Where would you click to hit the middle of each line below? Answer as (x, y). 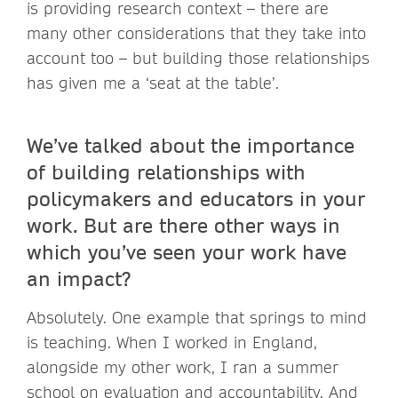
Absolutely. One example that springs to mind (197, 317)
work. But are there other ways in (183, 224)
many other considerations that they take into (196, 33)
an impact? (79, 278)
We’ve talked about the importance (191, 144)
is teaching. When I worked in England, (172, 342)
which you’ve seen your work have (187, 251)
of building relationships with (166, 171)
